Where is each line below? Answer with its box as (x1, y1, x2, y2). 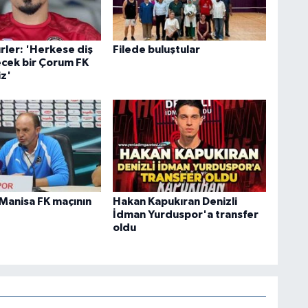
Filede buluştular (112, 43, 200, 55)
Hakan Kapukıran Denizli (112, 195, 237, 207)
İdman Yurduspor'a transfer (112, 208, 258, 220)
